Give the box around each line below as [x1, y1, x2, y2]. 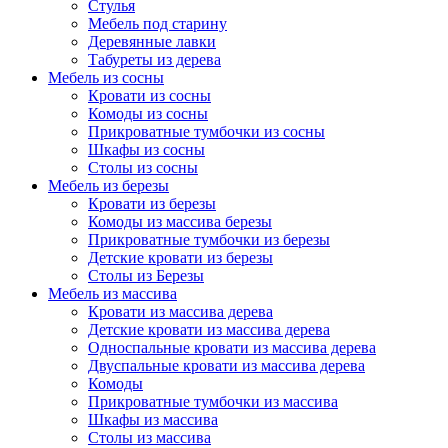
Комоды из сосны [88, 104, 208, 122]
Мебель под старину [88, 14, 227, 32]
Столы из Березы [88, 266, 204, 284]
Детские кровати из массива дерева [88, 320, 330, 338]
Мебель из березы [48, 176, 169, 194]
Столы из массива [88, 428, 211, 446]
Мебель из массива [48, 284, 177, 302]
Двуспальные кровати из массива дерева [88, 356, 365, 374]
